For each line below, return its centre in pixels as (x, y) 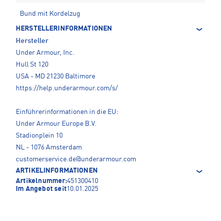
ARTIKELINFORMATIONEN (57, 171)
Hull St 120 (32, 65)
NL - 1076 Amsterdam (49, 148)
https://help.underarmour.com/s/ (67, 89)
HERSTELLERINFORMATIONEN (64, 29)
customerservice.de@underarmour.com (76, 160)
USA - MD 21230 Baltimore (55, 77)
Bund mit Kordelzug (50, 14)
